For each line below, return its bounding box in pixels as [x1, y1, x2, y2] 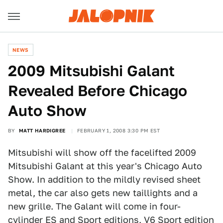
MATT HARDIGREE [18, 127, 66, 133]
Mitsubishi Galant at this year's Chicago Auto [8, 161, 202, 171]
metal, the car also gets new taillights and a [8, 188, 198, 198]
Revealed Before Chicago [8, 82, 187, 100]
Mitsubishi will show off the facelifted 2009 [8, 147, 196, 158]
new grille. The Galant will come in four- [8, 201, 181, 212]
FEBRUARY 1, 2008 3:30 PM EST [77, 127, 160, 133]
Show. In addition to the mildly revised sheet [8, 174, 201, 185]
